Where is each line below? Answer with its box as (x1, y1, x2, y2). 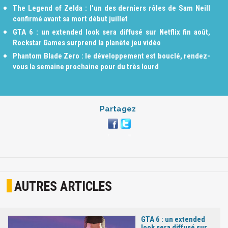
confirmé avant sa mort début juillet (13, 14, 128, 24)
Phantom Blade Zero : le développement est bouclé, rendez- (13, 51, 211, 61)
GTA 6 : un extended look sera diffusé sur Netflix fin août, (13, 27, 211, 37)
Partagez (100, 104, 136, 114)
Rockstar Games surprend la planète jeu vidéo (13, 38, 161, 48)
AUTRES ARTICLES (14, 178, 112, 194)
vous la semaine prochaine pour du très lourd (13, 62, 159, 72)
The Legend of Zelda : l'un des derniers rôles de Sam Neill (13, 4, 211, 13)
